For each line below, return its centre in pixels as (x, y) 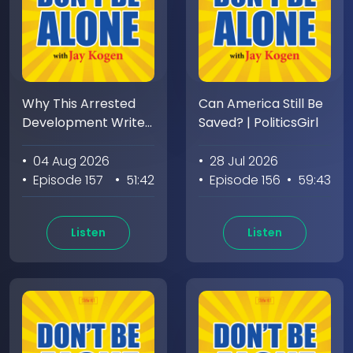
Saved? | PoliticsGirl (258, 122)
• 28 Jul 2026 (238, 161)
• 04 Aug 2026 (66, 161)
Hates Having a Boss (84, 141)
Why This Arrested (79, 103)
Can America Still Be (261, 103)
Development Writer (86, 122)
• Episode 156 (240, 180)
